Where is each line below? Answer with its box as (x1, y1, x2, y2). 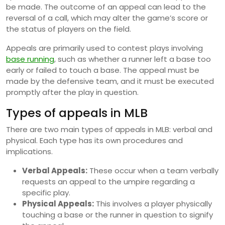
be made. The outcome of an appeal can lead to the (6, 1, 206, 12)
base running (6, 53, 54, 64)
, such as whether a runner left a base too (54, 53, 211, 64)
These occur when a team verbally (87, 165, 218, 176)
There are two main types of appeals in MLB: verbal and (6, 124, 212, 135)
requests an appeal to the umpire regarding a (22, 176, 195, 187)
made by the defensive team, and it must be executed (6, 75, 214, 86)
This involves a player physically (94, 198, 212, 209)
